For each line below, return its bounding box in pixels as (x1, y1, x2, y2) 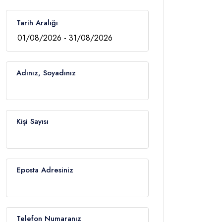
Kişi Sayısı (16, 115, 49, 127)
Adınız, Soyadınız (16, 67, 76, 78)
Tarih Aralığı (16, 17, 58, 28)
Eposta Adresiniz (16, 164, 73, 175)
